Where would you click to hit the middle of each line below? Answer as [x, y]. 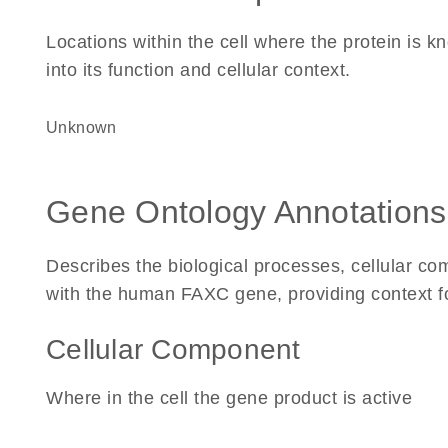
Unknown [87, 127]
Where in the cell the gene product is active [229, 398]
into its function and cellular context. [198, 70]
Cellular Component [173, 349]
